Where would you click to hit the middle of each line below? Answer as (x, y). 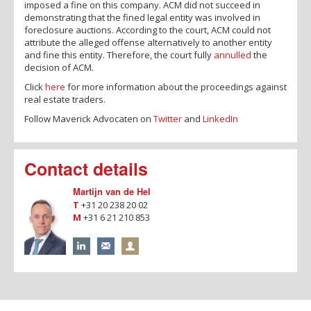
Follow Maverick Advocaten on (89, 118)
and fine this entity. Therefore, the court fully (119, 54)
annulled (233, 54)
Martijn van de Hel (112, 191)
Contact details (86, 168)
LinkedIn (220, 118)
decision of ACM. (59, 67)
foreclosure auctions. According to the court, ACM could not (148, 30)
